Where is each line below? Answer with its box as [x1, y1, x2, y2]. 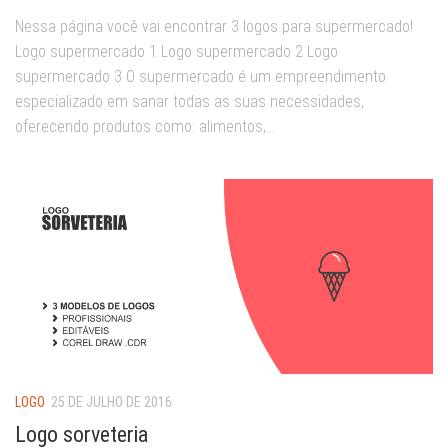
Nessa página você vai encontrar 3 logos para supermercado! [15, 17, 413, 37]
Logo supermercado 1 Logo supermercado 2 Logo [15, 42, 338, 62]
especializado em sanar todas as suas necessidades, [15, 92, 364, 112]
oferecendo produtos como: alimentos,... [15, 117, 275, 137]
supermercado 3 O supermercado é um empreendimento [15, 67, 386, 87]
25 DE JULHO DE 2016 [51, 394, 172, 411]
